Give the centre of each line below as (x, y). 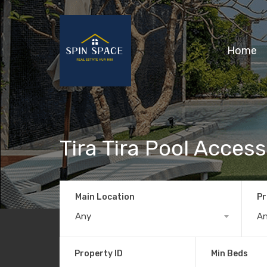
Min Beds (229, 253)
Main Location (105, 197)
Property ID (99, 253)
